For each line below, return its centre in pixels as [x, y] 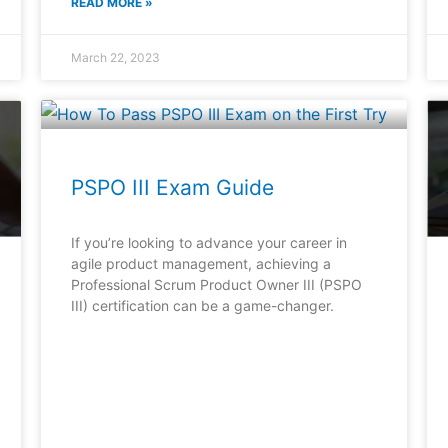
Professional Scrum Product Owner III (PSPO [216, 284]
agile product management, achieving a [200, 263]
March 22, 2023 [115, 57]
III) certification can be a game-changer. [202, 305]
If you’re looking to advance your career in [208, 242]
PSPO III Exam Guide [172, 187]
